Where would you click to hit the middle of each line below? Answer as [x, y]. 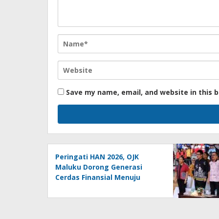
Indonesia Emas [83, 187]
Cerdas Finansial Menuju [98, 177]
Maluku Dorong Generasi [99, 167]
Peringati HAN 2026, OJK [97, 156]
